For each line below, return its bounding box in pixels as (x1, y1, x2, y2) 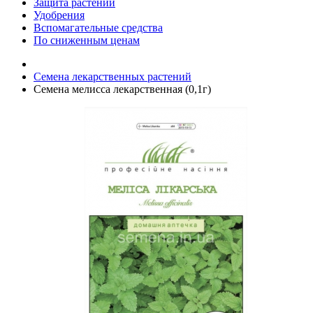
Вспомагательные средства (34, 22, 163, 34)
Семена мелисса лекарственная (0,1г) (34, 83, 211, 95)
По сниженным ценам (34, 34, 140, 46)
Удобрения (34, 9, 85, 21)
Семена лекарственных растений (34, 71, 191, 82)
